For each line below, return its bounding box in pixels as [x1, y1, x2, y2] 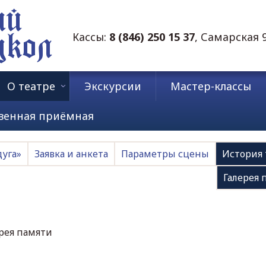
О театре [7, 79, 55, 93]
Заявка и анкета [34, 147, 108, 160]
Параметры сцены [121, 147, 209, 160]
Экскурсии [84, 79, 141, 93]
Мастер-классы [170, 79, 251, 93]
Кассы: [72, 30, 109, 44]
